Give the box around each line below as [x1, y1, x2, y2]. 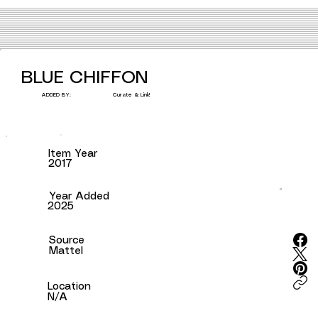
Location [48, 281, 92, 292]
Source [48, 236, 84, 246]
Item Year [48, 149, 97, 160]
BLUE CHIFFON [21, 70, 148, 87]
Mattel [48, 246, 83, 257]
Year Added [48, 192, 109, 202]
